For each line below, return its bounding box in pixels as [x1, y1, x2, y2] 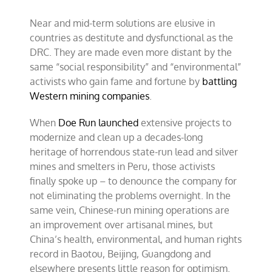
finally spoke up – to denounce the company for [30, 175, 237, 187]
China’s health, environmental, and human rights [30, 233, 242, 245]
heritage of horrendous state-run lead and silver [30, 146, 239, 158]
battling [202, 75, 237, 87]
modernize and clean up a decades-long [30, 131, 203, 143]
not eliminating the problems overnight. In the [30, 189, 231, 202]
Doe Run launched [58, 117, 139, 129]
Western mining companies [30, 90, 150, 102]
